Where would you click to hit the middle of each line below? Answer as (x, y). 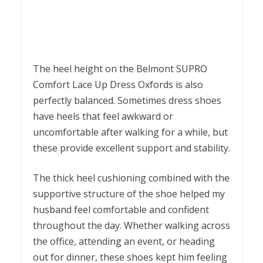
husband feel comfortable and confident (121, 209)
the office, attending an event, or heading (124, 241)
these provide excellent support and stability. (131, 148)
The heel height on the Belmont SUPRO (120, 68)
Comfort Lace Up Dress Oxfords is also (118, 84)
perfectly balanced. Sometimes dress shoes (127, 100)
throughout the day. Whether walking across (131, 225)
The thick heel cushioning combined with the (131, 178)
